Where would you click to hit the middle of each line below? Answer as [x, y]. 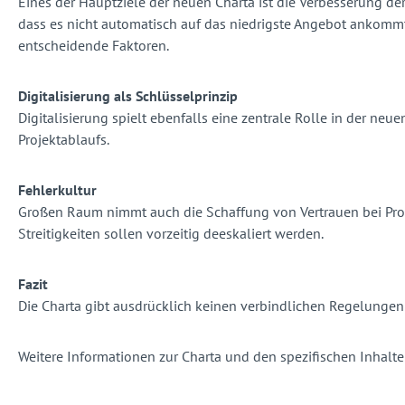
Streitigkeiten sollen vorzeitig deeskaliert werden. [171, 234]
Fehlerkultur [57, 190]
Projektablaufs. [64, 140]
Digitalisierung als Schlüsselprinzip [128, 96]
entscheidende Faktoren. [94, 46]
